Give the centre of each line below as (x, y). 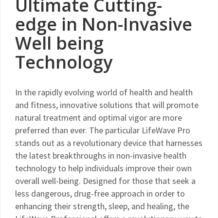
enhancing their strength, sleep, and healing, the (102, 206)
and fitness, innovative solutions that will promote (107, 105)
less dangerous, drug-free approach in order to (100, 193)
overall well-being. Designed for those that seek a (105, 181)
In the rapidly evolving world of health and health (104, 92)
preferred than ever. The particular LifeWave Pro (103, 130)
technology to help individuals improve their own (103, 168)
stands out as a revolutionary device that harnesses (109, 143)
